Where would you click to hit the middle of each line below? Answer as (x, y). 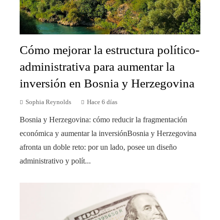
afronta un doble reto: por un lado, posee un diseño (98, 147)
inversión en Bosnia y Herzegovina (107, 83)
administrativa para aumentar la (97, 67)
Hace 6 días (102, 102)
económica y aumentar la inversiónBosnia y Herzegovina (108, 134)
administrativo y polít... (55, 161)
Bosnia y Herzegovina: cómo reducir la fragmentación (103, 120)
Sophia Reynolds (48, 102)
